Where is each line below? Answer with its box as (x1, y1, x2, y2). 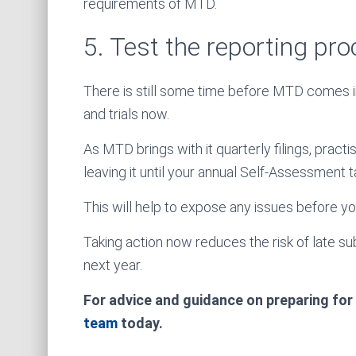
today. (118, 315, 163, 331)
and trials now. (83, 106, 169, 122)
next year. (83, 257, 142, 273)
